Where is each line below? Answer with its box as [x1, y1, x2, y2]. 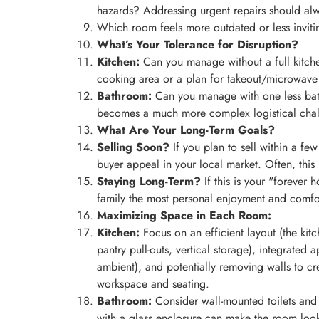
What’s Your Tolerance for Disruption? [97, 36, 298, 53]
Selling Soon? [97, 139, 169, 156]
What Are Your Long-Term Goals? [97, 122, 275, 139]
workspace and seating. [97, 276, 209, 293]
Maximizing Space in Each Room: [97, 207, 271, 224]
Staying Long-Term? [97, 173, 201, 190]
